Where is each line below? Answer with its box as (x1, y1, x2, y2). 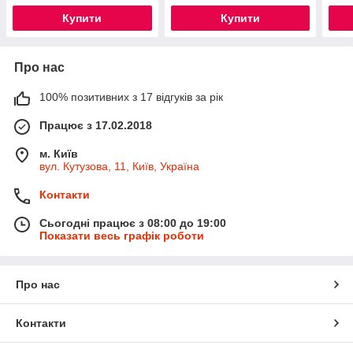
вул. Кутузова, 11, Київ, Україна (39, 159, 199, 173)
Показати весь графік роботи (39, 229, 204, 242)
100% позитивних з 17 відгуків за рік (39, 90, 223, 103)
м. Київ (39, 147, 78, 160)
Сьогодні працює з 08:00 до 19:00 (39, 216, 226, 229)
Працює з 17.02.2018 (39, 118, 152, 132)
